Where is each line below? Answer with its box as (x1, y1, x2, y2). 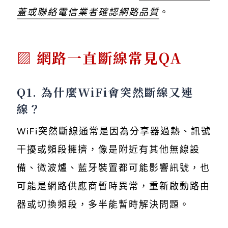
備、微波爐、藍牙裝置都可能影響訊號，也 (17, 162, 210, 175)
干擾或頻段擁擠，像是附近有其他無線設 (17, 144, 200, 156)
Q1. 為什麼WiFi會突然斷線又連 (17, 84, 193, 100)
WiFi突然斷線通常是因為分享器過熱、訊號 (17, 125, 211, 138)
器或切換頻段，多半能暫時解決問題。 (17, 198, 190, 211)
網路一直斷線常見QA (37, 47, 182, 68)
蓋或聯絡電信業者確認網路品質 (17, 6, 159, 19)
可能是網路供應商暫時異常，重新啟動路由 (17, 180, 210, 193)
